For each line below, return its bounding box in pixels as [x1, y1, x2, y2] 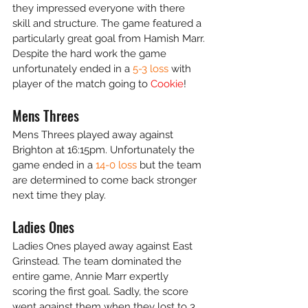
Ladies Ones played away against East [12, 240, 195, 252]
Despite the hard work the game [12, 47, 169, 60]
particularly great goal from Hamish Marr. [12, 32, 208, 45]
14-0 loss [96, 159, 137, 171]
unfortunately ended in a [12, 63, 133, 75]
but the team [137, 159, 204, 171]
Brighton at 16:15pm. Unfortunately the [12, 144, 197, 156]
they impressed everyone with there [12, 2, 188, 14]
